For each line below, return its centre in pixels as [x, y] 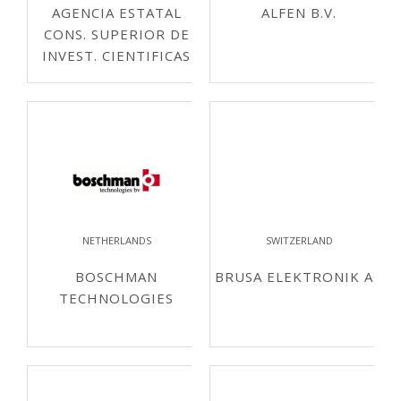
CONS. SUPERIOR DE [116, 34]
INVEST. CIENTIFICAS [116, 55]
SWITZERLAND [299, 240]
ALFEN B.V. [299, 13]
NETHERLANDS [116, 240]
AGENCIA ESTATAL [116, 13]
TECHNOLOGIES [116, 298]
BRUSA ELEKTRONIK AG [299, 277]
